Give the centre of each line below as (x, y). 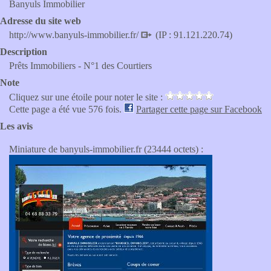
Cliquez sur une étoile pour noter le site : (87, 97)
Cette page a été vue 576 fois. (67, 109)
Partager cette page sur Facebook (199, 109)
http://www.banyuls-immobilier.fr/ (75, 35)
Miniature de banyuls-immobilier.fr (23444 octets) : (106, 149)
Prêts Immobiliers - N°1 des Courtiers (80, 66)
